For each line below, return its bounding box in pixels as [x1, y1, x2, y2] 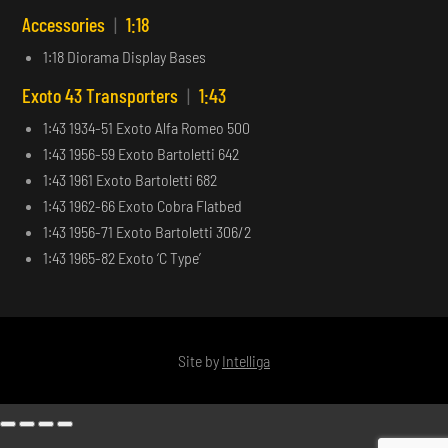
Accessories [22, 11, 110, 36]
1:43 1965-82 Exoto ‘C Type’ [43, 247, 202, 267]
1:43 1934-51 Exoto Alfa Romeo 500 [43, 117, 251, 137]
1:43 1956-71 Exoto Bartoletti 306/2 [43, 221, 252, 241]
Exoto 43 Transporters [22, 82, 183, 107]
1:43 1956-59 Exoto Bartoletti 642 [43, 143, 240, 163]
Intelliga [222, 350, 270, 370]
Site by [178, 350, 222, 370]
